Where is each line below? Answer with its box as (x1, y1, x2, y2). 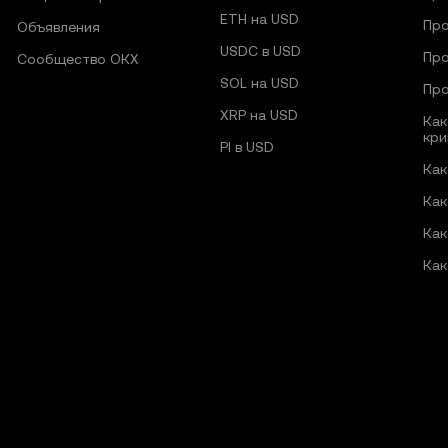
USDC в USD (219, 43, 301, 59)
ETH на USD (219, 11, 299, 27)
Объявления (17, 19, 101, 35)
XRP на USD (219, 107, 298, 123)
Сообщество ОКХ (17, 51, 140, 67)
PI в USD (219, 139, 274, 155)
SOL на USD (219, 75, 299, 91)
